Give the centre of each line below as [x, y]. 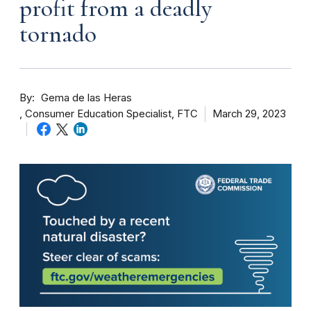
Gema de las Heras [86, 98]
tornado [58, 34]
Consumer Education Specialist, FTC [111, 114]
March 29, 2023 [249, 114]
